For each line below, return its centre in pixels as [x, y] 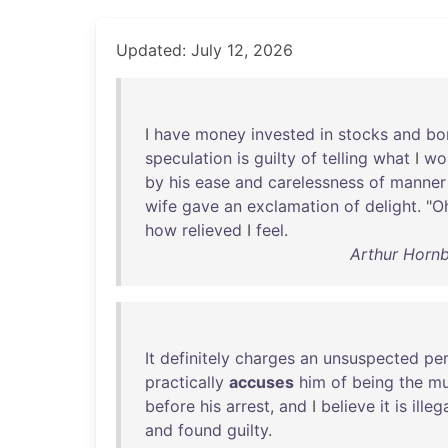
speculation [188, 158]
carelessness [316, 182]
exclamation [293, 206]
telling [345, 158]
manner [418, 182]
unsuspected [371, 358]
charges [265, 358]
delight [391, 206]
